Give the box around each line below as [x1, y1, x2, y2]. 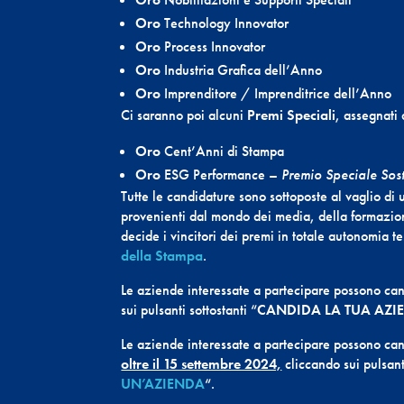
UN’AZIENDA [121, 374, 206, 394]
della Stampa [121, 246, 204, 266]
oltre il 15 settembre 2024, [121, 354, 282, 374]
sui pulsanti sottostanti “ [121, 300, 258, 320]
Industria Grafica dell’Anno [164, 60, 323, 80]
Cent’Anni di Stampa [164, 142, 285, 161]
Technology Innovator [164, 14, 289, 33]
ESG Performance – [164, 165, 282, 185]
